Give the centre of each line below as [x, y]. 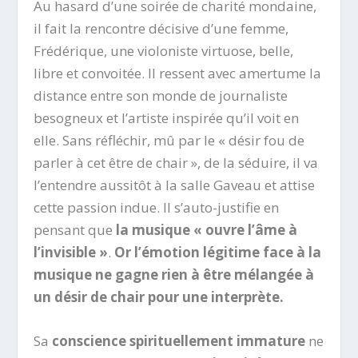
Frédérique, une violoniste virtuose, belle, [164, 51]
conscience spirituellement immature [179, 341]
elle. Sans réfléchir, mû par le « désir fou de [169, 141]
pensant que [75, 230]
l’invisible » [71, 253]
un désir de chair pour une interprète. [159, 297]
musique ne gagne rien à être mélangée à [174, 275]
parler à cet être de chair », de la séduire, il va [176, 163]
